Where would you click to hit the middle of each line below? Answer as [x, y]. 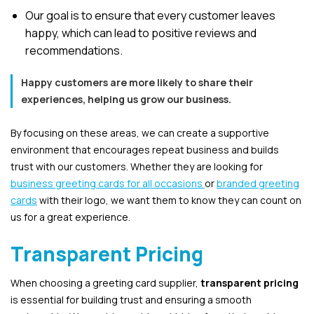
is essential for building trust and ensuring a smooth [131, 299]
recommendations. [74, 50]
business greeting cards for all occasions [108, 183]
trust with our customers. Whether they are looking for [137, 166]
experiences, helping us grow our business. [126, 99]
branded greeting [258, 183]
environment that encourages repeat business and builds [145, 149]
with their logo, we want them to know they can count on [169, 200]
